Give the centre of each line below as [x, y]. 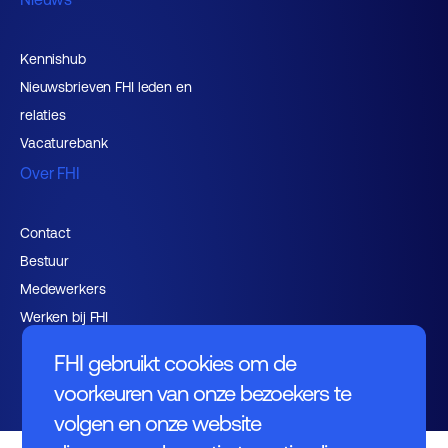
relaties [43, 115]
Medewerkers [63, 289]
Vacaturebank [64, 143]
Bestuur [45, 261]
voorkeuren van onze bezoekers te [203, 393]
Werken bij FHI [64, 317]
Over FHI [50, 173]
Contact [46, 233]
